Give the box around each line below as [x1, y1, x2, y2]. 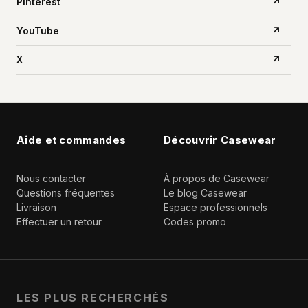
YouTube [16, 25, 59, 37]
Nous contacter [16, 173, 86, 184]
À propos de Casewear [164, 173, 269, 184]
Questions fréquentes [16, 187, 115, 199]
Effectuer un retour [16, 216, 102, 228]
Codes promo [164, 216, 226, 228]
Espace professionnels [164, 201, 267, 213]
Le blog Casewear [164, 187, 247, 199]
